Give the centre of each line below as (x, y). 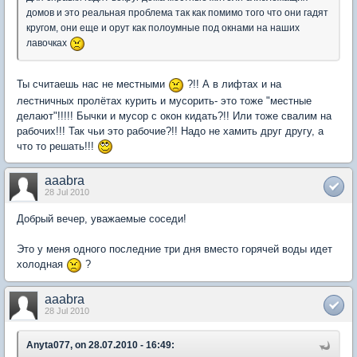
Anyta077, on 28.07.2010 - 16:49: (100, 345)
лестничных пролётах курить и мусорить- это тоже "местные (164, 100)
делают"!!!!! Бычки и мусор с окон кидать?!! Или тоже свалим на (174, 116)
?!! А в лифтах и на (233, 84)
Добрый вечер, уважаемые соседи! (102, 219)
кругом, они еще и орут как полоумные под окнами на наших (163, 28)
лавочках (48, 43)
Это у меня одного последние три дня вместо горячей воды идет (175, 249)
